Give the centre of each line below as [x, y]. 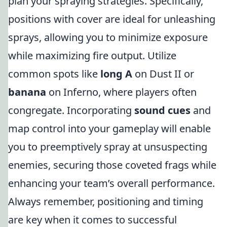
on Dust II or [163, 74]
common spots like [54, 74]
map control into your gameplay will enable [109, 128]
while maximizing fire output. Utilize [92, 55]
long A [116, 74]
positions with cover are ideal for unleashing [112, 19]
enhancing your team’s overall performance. [111, 183]
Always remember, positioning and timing [106, 201]
